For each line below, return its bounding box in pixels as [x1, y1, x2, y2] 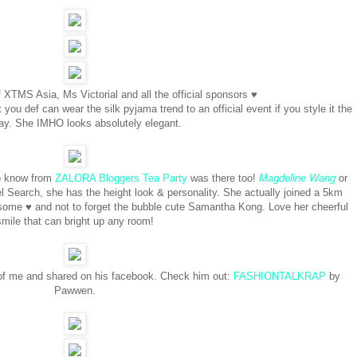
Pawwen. [54, 284, 96, 297]
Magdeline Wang [259, 172, 335, 185]
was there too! [187, 172, 259, 185]
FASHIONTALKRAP [233, 270, 329, 283]
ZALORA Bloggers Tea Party [55, 172, 187, 185]
